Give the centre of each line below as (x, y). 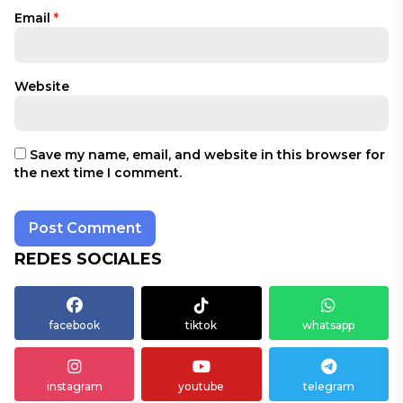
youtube (201, 386)
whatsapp (329, 325)
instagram (74, 386)
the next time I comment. (98, 173)
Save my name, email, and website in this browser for (207, 155)
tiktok (201, 325)
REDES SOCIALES (88, 259)
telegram (328, 386)
